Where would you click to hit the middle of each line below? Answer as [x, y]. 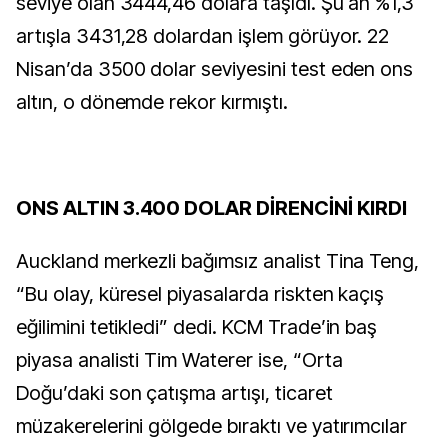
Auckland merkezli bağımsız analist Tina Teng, [218, 261]
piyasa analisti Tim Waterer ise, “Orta [179, 360]
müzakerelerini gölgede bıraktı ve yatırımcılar [212, 426]
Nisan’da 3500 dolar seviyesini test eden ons [215, 69]
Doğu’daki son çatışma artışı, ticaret [174, 393]
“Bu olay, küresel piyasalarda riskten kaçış [200, 294]
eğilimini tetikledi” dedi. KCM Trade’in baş [197, 327]
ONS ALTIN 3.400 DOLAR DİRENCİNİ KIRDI [211, 208]
